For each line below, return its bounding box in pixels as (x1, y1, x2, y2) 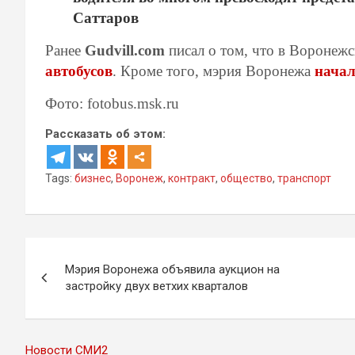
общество (220, 171, 273, 185)
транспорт (277, 171, 331, 185)
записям (25, 303, 126, 334)
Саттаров (73, 9, 139, 26)
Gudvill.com (85, 41, 165, 59)
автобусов (45, 62, 113, 79)
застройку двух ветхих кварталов (65, 278, 248, 293)
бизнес (74, 171, 111, 185)
